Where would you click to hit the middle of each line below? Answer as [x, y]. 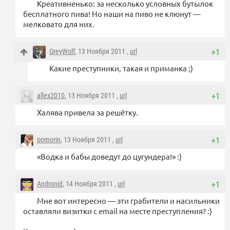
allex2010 [51, 96]
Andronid [50, 184]
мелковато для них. [59, 24]
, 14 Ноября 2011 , [90, 184]
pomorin [49, 140]
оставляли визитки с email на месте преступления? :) [118, 211]
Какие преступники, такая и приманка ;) [121, 68]
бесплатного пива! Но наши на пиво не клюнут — [112, 14]
